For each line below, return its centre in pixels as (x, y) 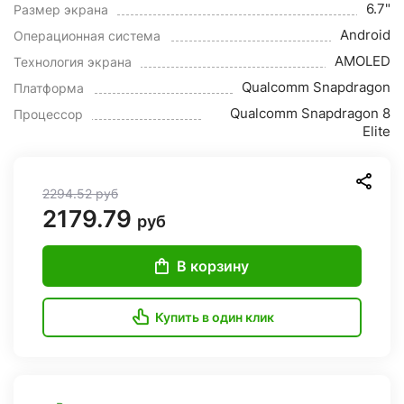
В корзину (213, 266)
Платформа (49, 88)
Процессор (48, 114)
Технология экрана (73, 62)
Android (365, 35)
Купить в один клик (214, 317)
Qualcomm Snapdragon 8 (310, 113)
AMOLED (363, 61)
